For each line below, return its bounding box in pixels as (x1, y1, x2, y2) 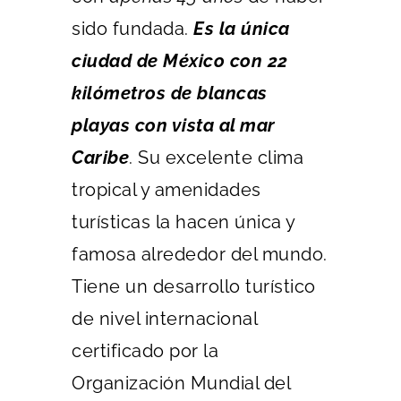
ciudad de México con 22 (72, 50, 288, 72)
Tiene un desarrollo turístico (72, 276, 316, 297)
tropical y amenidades (72, 179, 261, 200)
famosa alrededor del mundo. (72, 243, 328, 265)
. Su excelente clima (129, 147, 303, 168)
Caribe (72, 147, 129, 168)
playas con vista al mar (72, 115, 276, 136)
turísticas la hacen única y (72, 211, 295, 233)
